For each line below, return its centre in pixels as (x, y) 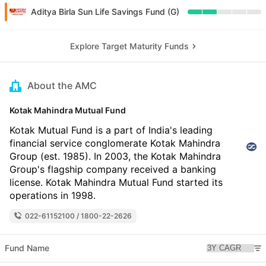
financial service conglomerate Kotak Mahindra (115, 143)
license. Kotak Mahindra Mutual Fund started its (116, 183)
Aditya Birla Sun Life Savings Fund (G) (105, 12)
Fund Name (27, 248)
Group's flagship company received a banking (113, 170)
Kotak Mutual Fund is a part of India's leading (111, 130)
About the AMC (62, 86)
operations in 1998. (53, 196)
